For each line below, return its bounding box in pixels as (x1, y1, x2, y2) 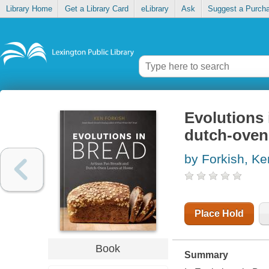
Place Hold (194, 208, 244, 219)
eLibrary (141, 4, 169, 14)
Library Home (5, 4, 52, 14)
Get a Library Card (64, 4, 128, 14)
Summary (184, 250, 228, 261)
